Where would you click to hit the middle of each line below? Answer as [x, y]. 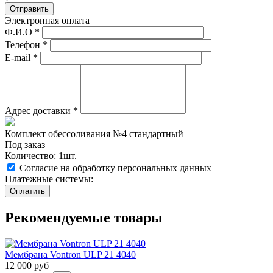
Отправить [29, 9]
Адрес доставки [39, 111]
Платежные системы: [49, 179]
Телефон [24, 45]
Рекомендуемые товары [84, 218]
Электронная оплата [47, 21]
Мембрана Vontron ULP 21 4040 [70, 255]
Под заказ [25, 145]
